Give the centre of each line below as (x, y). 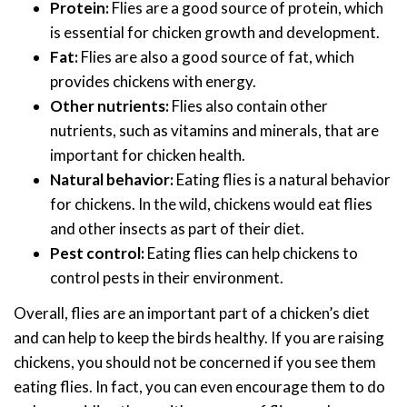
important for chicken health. (148, 155)
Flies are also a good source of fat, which (216, 57)
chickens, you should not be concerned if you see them (195, 362)
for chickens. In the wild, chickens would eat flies (211, 204)
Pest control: (97, 253)
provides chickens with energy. (153, 82)
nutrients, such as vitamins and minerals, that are (214, 131)
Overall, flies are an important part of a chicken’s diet (192, 313)
